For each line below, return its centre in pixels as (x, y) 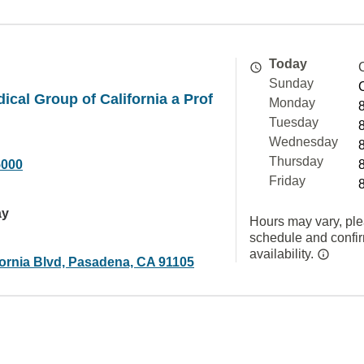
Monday (292, 103)
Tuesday (294, 122)
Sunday (291, 83)
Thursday (296, 161)
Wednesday (303, 142)
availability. (283, 254)
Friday (287, 181)
